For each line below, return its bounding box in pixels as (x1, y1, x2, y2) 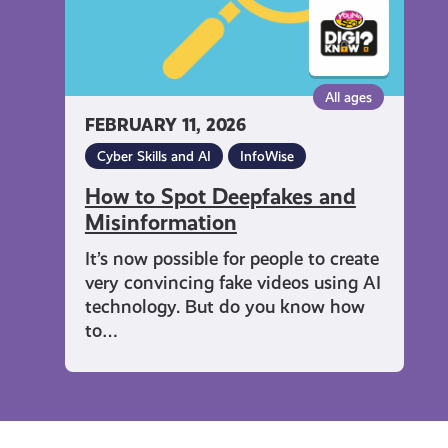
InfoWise (239, 148, 294, 165)
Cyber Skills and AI (96, 148, 211, 165)
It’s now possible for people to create (84, 248, 379, 270)
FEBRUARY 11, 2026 (84, 115, 246, 137)
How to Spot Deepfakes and (84, 184, 356, 210)
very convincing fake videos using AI (84, 272, 381, 294)
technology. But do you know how (84, 296, 365, 318)
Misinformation (84, 210, 237, 236)
